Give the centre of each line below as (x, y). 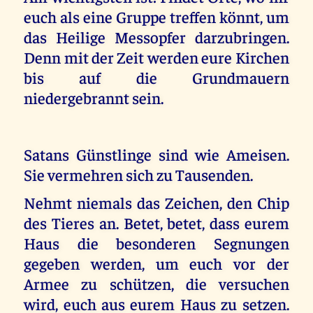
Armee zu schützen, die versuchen (156, 284)
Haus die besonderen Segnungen (156, 243)
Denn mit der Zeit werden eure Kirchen (156, 57)
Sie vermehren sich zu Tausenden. (139, 174)
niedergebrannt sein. (94, 97)
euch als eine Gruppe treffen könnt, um (156, 16)
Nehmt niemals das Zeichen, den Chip (156, 203)
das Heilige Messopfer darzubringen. (156, 36)
